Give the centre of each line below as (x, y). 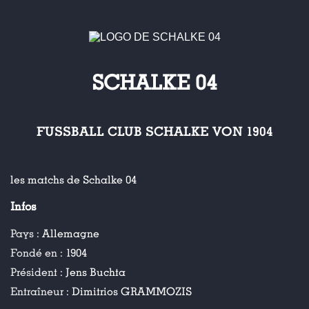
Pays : (26, 234)
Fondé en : (38, 253)
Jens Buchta (96, 272)
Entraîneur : (41, 292)
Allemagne (71, 234)
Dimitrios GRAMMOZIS (132, 292)
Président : (38, 272)
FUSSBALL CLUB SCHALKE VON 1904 (154, 131)
